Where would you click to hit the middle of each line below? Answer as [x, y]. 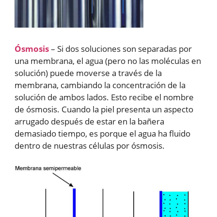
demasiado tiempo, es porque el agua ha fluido [102, 134]
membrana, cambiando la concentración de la [100, 85]
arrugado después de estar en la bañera [89, 122]
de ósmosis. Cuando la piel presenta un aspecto [104, 109]
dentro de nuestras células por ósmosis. [90, 146]
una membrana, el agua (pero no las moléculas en [108, 61]
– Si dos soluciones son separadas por [120, 49]
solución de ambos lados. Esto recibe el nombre [104, 97]
